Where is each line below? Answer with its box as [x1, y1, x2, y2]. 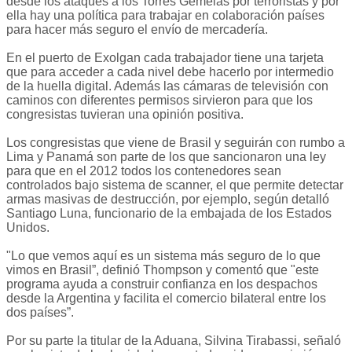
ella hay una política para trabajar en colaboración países [6, 9, 324, 23]
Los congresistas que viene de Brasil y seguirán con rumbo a [6, 136, 345, 150]
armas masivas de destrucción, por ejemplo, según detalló [6, 192, 329, 207]
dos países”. [6, 306, 74, 320]
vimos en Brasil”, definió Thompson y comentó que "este [6, 263, 319, 277]
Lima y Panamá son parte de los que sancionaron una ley [6, 150, 326, 164]
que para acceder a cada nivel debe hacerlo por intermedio [6, 65, 334, 79]
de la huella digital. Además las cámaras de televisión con [6, 79, 328, 93]
